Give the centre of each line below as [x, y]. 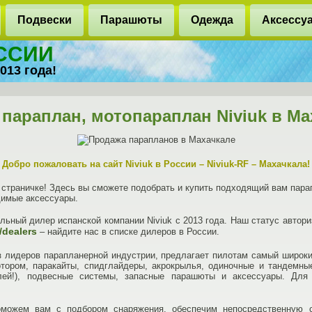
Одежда [212, 20]
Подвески [45, 20]
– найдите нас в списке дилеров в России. [128, 232]
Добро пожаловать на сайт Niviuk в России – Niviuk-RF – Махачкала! [156, 164]
